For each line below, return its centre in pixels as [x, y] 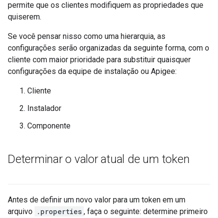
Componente [49, 126]
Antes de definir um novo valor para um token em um [97, 200]
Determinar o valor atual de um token [99, 159]
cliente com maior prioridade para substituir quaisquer [99, 60]
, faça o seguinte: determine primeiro [146, 211]
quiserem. [25, 17]
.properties [59, 211]
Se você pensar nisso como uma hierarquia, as [87, 36]
